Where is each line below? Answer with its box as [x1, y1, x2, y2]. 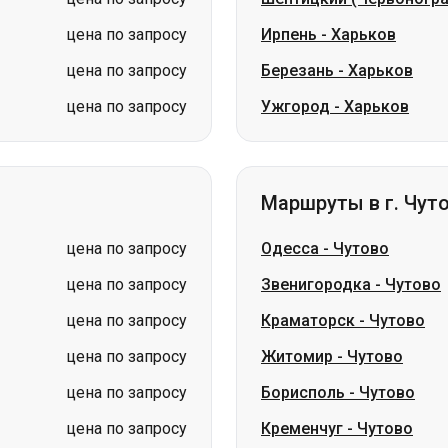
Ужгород [261, 97, 330, 116]
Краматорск [261, 311, 355, 330]
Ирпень [261, 25, 317, 44]
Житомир [261, 347, 333, 366]
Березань [261, 61, 334, 80]
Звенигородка [261, 275, 371, 294]
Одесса [261, 239, 319, 258]
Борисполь [261, 383, 345, 402]
